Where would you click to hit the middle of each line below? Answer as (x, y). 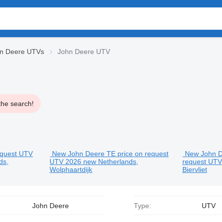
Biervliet (194, 169)
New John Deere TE (84, 154)
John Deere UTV (84, 52)
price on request (143, 154)
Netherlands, (118, 162)
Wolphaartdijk (71, 169)
